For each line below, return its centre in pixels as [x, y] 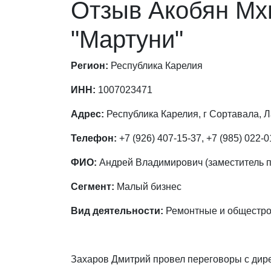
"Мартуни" [127, 39]
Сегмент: [93, 187]
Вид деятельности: [117, 211]
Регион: [90, 66]
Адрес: [87, 114]
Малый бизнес [148, 187]
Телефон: [94, 138]
